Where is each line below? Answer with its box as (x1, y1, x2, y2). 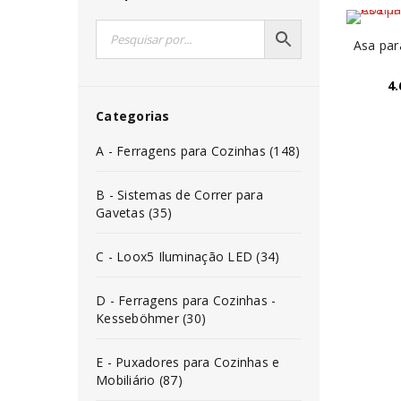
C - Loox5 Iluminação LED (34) (96, 248, 280, 265)
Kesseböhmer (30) (96, 310, 206, 327)
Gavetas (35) (96, 204, 172, 221)
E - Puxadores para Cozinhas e (96, 354, 280, 371)
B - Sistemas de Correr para (96, 186, 263, 203)
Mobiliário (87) (96, 371, 183, 388)
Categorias (96, 107, 170, 124)
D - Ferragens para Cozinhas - (96, 292, 277, 309)
